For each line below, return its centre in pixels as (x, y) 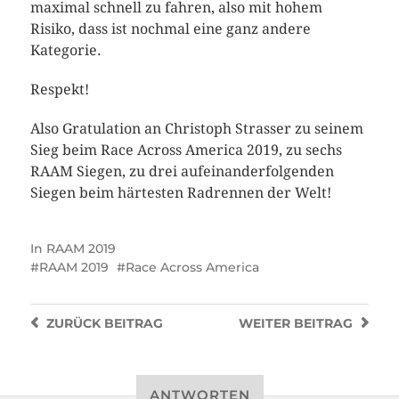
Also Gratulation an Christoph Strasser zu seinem (196, 128)
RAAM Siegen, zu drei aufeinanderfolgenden (182, 171)
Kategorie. (65, 50)
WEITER (265, 323)
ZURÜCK (73, 323)
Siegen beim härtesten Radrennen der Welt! (180, 192)
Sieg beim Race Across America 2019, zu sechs (186, 150)
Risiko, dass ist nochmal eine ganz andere (170, 28)
